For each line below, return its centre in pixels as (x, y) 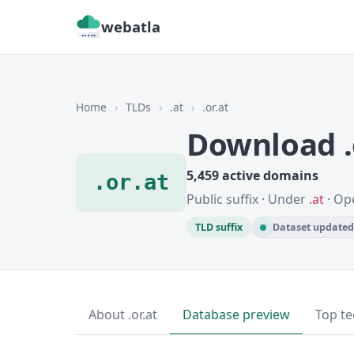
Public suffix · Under (248, 199)
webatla (131, 26)
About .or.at (123, 314)
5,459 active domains (252, 175)
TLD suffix (219, 227)
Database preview (236, 314)
